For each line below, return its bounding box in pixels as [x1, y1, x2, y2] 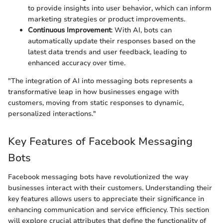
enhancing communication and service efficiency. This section [8, 205, 209, 215]
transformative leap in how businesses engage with [8, 87, 179, 97]
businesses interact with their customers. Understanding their [8, 183, 212, 193]
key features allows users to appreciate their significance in [8, 194, 204, 204]
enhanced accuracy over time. [28, 58, 125, 68]
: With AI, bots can [111, 25, 172, 35]
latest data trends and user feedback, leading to [28, 47, 187, 57]
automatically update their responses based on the [28, 36, 196, 46]
